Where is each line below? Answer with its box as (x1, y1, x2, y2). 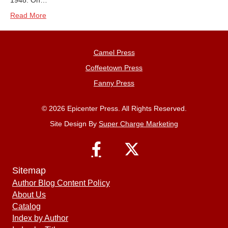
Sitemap (12, 165, 46, 176)
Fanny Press (94, 79, 134, 87)
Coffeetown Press (85, 64, 142, 72)
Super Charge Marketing (99, 120, 178, 128)
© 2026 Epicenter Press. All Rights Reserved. (41, 104, 187, 112)
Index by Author (12, 214, 68, 222)
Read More (10, 11, 46, 19)
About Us (12, 190, 46, 199)
